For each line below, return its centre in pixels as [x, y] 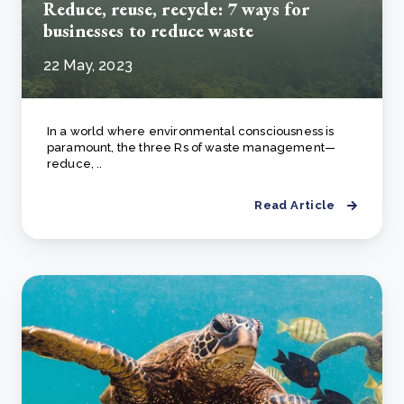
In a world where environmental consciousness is [191, 131]
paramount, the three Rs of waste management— [192, 147]
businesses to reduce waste [149, 31]
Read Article [294, 205]
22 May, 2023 [88, 65]
